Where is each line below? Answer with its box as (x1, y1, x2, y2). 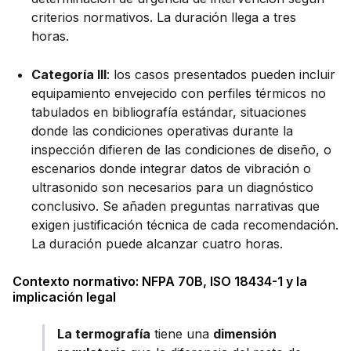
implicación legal (13, 288, 116, 305)
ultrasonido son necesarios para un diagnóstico (31, 179, 313, 196)
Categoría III (31, 67, 107, 83)
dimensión (213, 326, 277, 342)
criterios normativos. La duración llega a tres (31, 9, 300, 25)
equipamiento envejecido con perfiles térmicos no (31, 85, 326, 102)
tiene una (150, 326, 214, 342)
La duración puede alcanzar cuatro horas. (31, 236, 283, 252)
